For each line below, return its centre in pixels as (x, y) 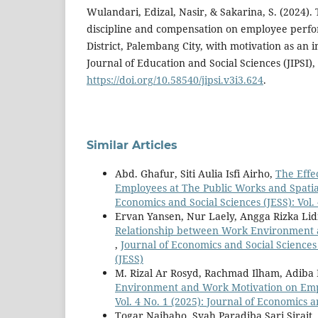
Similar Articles (132, 146)
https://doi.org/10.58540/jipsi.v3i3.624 (175, 80)
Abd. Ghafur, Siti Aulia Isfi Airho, (195, 174)
